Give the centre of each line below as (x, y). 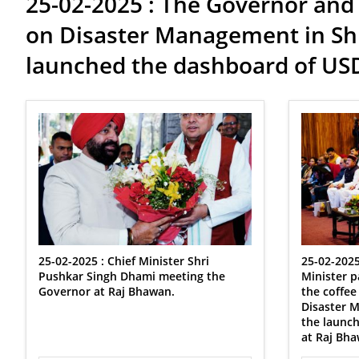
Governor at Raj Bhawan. (107, 291)
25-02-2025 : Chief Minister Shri (124, 261)
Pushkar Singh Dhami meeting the (132, 276)
